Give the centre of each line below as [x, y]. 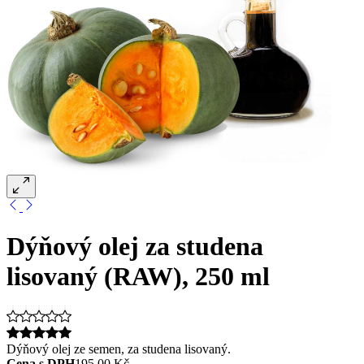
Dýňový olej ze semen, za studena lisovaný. [119, 349]
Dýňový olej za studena [135, 247]
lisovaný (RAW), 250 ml [138, 277]
